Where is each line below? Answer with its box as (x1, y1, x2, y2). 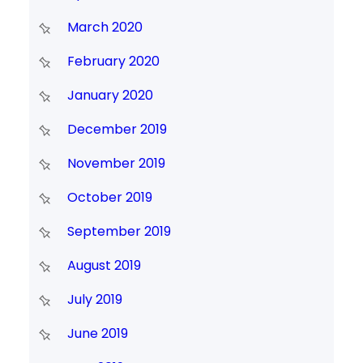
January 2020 (66, 86, 153, 105)
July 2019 (66, 290, 122, 310)
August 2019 (66, 256, 141, 275)
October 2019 (66, 188, 152, 207)
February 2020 (66, 52, 160, 71)
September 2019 (66, 222, 171, 241)
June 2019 (66, 324, 128, 344)
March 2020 (66, 18, 143, 37)
